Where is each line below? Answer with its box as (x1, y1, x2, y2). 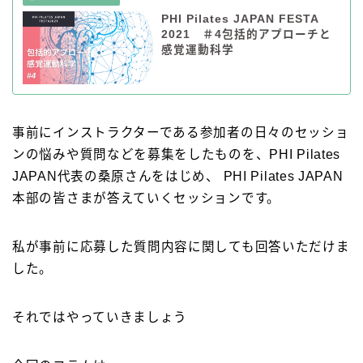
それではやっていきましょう (12, 310, 188, 325)
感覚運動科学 (160, 43, 234, 56)
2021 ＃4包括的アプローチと (160, 28, 331, 41)
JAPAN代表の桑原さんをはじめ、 (12, 169, 220, 184)
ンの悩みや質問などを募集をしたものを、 (12, 147, 270, 162)
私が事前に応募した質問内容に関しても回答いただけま (12, 240, 350, 254)
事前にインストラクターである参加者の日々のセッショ (12, 126, 349, 140)
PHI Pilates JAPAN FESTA (160, 12, 318, 25)
